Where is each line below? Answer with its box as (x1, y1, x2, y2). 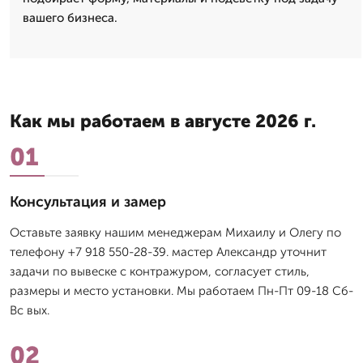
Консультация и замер (10, 193, 166, 211)
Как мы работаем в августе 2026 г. (10, 110, 316, 133)
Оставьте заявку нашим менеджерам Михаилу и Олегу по (10, 225, 341, 241)
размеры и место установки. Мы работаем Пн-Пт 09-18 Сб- (10, 284, 353, 299)
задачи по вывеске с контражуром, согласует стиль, (10, 264, 310, 280)
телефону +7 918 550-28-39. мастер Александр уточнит (10, 245, 327, 260)
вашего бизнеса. (23, 11, 117, 26)
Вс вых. (10, 303, 49, 318)
